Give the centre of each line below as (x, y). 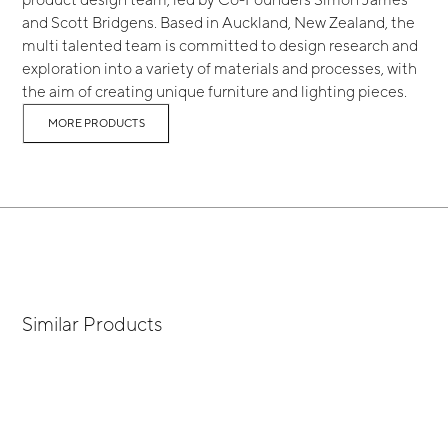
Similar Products (92, 324)
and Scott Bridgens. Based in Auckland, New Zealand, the (219, 22)
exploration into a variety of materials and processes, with (220, 68)
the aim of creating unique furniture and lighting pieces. (215, 91)
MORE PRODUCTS (96, 123)
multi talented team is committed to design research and (220, 45)
